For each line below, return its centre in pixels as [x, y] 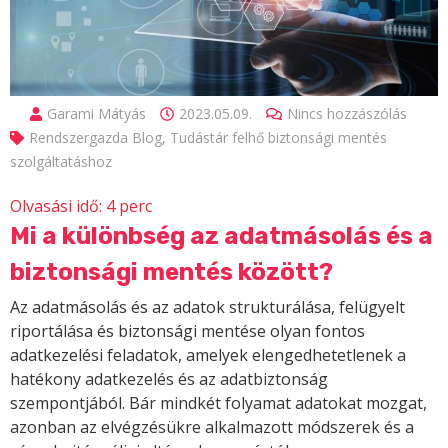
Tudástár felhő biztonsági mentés [278, 138]
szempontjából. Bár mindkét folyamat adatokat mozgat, [218, 403]
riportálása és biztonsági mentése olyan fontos [187, 331]
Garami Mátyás [97, 114]
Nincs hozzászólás [347, 114]
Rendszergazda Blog [95, 138]
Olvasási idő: [56, 206]
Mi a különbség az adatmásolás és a [221, 236]
